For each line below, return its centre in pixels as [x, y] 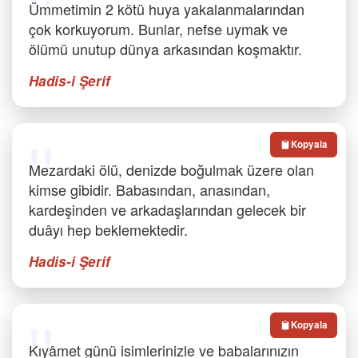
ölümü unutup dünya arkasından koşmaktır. [165, 49]
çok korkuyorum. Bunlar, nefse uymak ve [158, 29]
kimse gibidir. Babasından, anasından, [149, 189]
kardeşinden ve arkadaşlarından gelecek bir [167, 209]
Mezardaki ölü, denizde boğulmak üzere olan [171, 169]
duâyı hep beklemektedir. [108, 229]
